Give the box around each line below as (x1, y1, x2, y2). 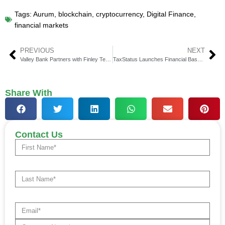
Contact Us (15, 130, 63, 140)
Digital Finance (147, 10, 194, 19)
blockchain (58, 10, 92, 19)
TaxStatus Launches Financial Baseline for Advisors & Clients (197, 56, 203, 63)
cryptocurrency (96, 10, 143, 19)
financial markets (15, 21, 68, 30)
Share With (5, 88, 52, 98)
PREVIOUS (20, 47, 54, 55)
